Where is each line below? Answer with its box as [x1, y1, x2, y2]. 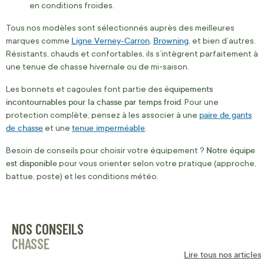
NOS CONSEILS [12, 220, 84, 237]
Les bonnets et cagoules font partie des [6, 84, 164, 94]
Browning [153, 35, 189, 46]
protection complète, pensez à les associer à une [6, 110, 199, 120]
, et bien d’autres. [189, 36, 256, 45]
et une [43, 123, 72, 133]
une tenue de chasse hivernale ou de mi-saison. [6, 62, 189, 71]
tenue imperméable [72, 122, 145, 133]
